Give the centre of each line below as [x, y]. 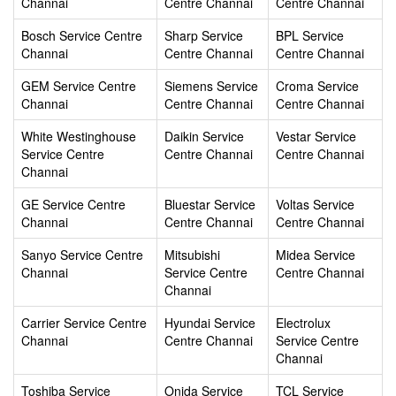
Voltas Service [315, 205]
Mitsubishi [192, 255]
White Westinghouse [79, 137]
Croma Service [317, 86]
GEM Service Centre [79, 86]
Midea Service [316, 255]
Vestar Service [316, 137]
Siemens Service [211, 86]
